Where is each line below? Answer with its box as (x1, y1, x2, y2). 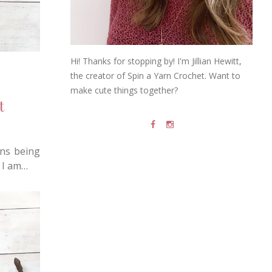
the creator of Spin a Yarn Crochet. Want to (70, 70, 240, 82)
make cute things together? (70, 84, 178, 97)
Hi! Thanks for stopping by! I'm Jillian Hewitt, (70, 55, 242, 67)
